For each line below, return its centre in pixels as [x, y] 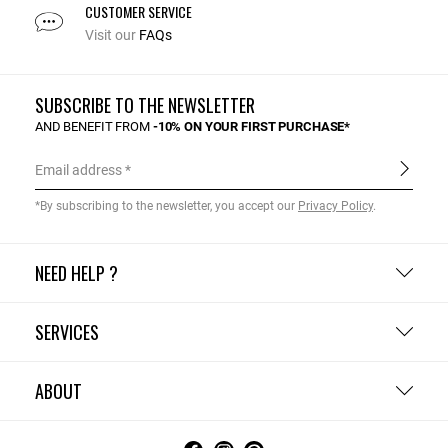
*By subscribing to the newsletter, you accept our [166, 205]
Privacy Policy [335, 205]
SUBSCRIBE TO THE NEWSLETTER [145, 104]
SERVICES [67, 331]
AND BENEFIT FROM [94, 126]
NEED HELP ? [76, 272]
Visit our [112, 34]
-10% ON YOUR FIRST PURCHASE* [251, 126]
